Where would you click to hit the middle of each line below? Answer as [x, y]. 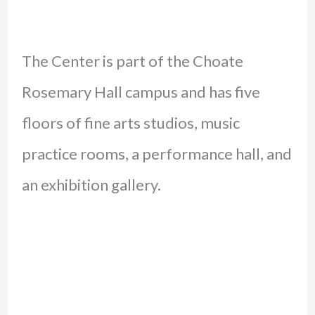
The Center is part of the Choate [132, 60]
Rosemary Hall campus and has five [141, 91]
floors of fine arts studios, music [130, 122]
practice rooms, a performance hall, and [156, 153]
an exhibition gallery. [91, 184]
